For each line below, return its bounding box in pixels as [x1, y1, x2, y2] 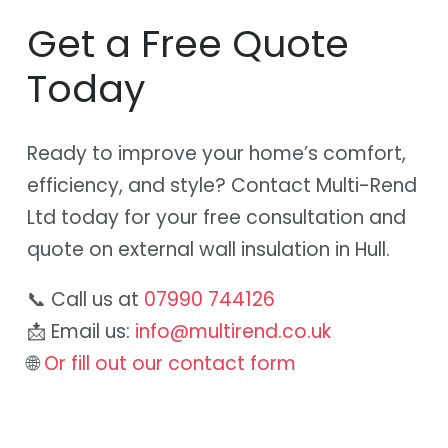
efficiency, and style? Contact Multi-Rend [27, 171, 417, 199]
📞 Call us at [27, 285, 144, 313]
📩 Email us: [27, 317, 135, 345]
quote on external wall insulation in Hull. [27, 235, 390, 263]
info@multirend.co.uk [135, 317, 331, 345]
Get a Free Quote [27, 16, 349, 70]
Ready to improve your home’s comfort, [27, 139, 406, 167]
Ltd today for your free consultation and [27, 203, 406, 231]
